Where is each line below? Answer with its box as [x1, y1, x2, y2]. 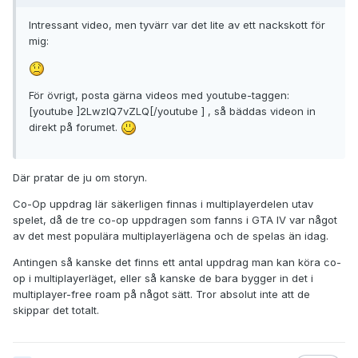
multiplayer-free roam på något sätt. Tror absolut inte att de [13, 288, 310, 301]
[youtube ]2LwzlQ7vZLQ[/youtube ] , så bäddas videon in [29, 104, 316, 117]
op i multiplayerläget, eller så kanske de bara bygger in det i [13, 272, 313, 285]
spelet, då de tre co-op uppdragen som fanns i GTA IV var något [13, 213, 337, 227]
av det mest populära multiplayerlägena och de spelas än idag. [13, 229, 328, 243]
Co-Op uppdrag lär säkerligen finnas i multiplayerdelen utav [13, 197, 313, 211]
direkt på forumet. [29, 120, 121, 133]
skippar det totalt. [13, 304, 99, 317]
